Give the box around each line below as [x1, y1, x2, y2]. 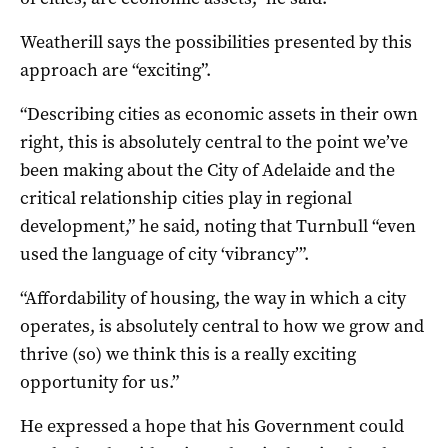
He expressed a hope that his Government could [20, 413, 404, 438]
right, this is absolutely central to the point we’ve [20, 129, 408, 154]
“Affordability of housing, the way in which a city [20, 285, 406, 310]
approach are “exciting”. [20, 57, 211, 82]
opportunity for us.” [20, 369, 179, 394]
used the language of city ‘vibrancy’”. [20, 241, 309, 266]
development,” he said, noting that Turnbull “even [20, 213, 416, 238]
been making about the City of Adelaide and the [20, 157, 395, 182]
